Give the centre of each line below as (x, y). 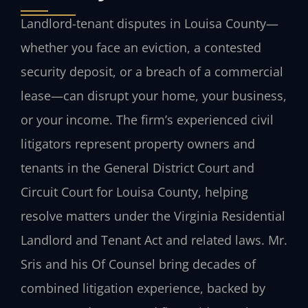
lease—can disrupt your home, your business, (154, 95)
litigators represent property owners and (138, 143)
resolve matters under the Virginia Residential (153, 216)
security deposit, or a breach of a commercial (152, 71)
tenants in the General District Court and (137, 167)
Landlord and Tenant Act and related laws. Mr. (154, 240)
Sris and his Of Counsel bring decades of (138, 264)
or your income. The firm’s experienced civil (147, 119)
